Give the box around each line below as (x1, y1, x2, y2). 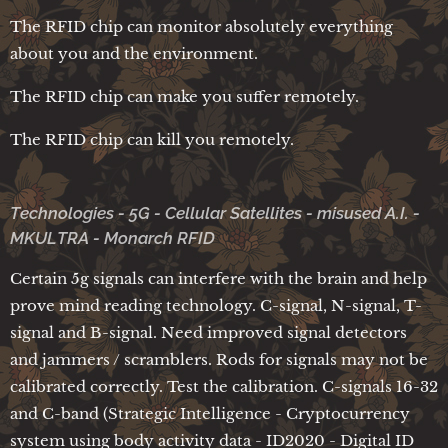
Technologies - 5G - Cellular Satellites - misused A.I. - (10, 202, 420, 223)
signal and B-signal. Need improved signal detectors (10, 322, 407, 342)
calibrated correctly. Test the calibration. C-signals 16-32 (10, 376, 438, 396)
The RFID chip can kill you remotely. (10, 129, 294, 149)
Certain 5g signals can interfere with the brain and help (10, 268, 427, 288)
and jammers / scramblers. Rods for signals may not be (10, 349, 428, 369)
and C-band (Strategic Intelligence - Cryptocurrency (10, 403, 410, 423)
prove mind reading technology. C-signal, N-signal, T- (10, 295, 422, 315)
